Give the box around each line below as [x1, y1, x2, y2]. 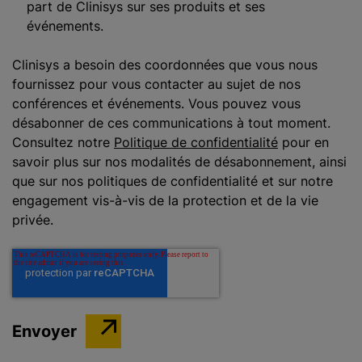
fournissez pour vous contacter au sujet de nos [12, 76, 301, 92]
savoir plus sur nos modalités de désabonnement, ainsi [12, 154, 347, 170]
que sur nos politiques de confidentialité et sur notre [12, 173, 333, 189]
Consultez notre [12, 134, 114, 150]
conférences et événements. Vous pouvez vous [12, 95, 301, 112]
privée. [12, 212, 53, 228]
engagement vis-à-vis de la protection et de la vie [12, 192, 318, 208]
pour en [278, 134, 329, 150]
